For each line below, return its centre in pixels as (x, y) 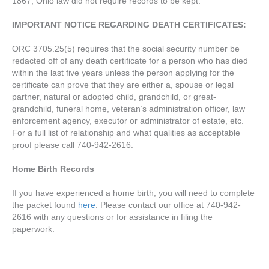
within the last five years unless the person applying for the (123, 73)
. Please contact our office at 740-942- (168, 205)
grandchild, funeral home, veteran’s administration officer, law (128, 109)
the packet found (45, 205)
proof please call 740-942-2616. (73, 145)
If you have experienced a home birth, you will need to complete (133, 193)
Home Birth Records (53, 169)
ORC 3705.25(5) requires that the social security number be (126, 49)
